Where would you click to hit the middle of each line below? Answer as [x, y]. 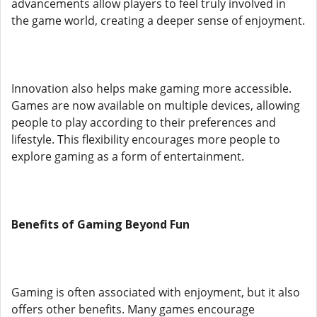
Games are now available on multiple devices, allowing [156, 105]
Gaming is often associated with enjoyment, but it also [156, 292]
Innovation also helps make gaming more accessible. [151, 88]
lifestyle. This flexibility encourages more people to [146, 139]
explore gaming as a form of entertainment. [128, 156]
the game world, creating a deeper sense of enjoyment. [158, 21]
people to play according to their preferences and [144, 122]
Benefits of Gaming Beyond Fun [100, 224]
